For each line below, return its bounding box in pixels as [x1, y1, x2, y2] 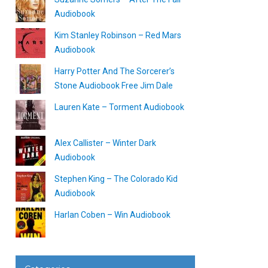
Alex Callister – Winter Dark [54, 138, 156, 148]
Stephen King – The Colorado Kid [54, 174, 178, 184]
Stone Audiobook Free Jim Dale [54, 81, 173, 90]
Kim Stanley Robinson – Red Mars [54, 31, 181, 40]
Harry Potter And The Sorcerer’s [54, 66, 175, 76]
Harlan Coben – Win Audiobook [54, 210, 170, 220]
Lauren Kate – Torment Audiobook [54, 102, 184, 112]
